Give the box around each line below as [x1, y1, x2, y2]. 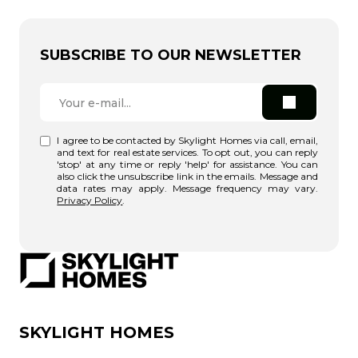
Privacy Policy [57, 194, 123, 207]
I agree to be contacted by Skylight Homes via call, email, [57, 134, 318, 147]
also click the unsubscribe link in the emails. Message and [57, 170, 318, 183]
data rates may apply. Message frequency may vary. [57, 182, 318, 195]
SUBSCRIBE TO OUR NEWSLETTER [40, 46, 301, 65]
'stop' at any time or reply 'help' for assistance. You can [57, 158, 318, 171]
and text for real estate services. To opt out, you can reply [57, 146, 318, 159]
